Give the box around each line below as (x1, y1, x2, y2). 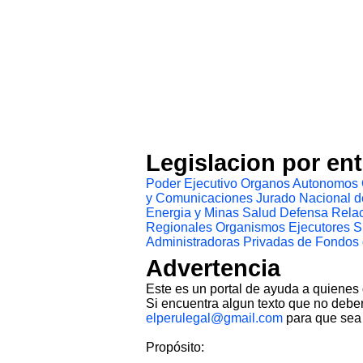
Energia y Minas (146, 206, 239, 220)
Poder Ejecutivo (146, 177, 237, 191)
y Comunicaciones (146, 191, 253, 206)
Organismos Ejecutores (216, 220, 350, 235)
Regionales (146, 220, 212, 235)
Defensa (280, 206, 328, 220)
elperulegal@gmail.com (146, 310, 283, 325)
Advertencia (146, 254, 280, 281)
